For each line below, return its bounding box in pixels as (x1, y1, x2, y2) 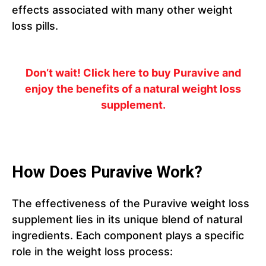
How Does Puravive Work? (12, 163, 202, 182)
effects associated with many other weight (12, 4, 233, 17)
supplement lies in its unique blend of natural (12, 213, 242, 226)
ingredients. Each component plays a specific (12, 229, 244, 242)
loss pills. (12, 20, 58, 33)
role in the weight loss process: (12, 245, 173, 258)
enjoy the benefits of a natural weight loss (25, 83, 241, 96)
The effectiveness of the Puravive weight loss (12, 197, 249, 210)
